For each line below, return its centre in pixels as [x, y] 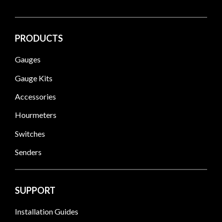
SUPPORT [35, 191]
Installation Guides [47, 212]
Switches [30, 133]
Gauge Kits [34, 78]
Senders [28, 152]
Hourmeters [36, 115]
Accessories [35, 96]
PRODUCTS [39, 38]
